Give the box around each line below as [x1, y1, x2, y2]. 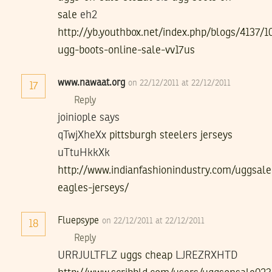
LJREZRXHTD [172, 250, 237, 261]
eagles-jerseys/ [58, 182, 129, 194]
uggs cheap [120, 250, 172, 261]
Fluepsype [58, 216, 99, 226]
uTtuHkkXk [58, 147, 110, 158]
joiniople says [58, 112, 120, 123]
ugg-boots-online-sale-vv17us [58, 44, 195, 56]
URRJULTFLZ [58, 250, 120, 261]
